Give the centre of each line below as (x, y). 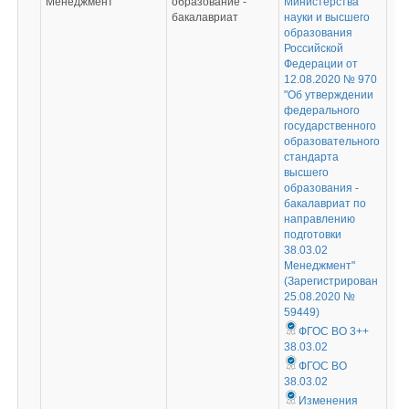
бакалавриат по (325, 204)
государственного (330, 126)
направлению (319, 219)
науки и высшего (326, 17)
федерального (321, 110)
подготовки (312, 235)
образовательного (331, 142)
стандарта (311, 157)
